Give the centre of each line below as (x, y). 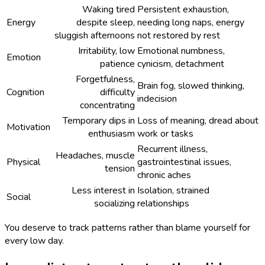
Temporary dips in (99, 120)
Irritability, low (106, 51)
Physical (23, 162)
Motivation (28, 127)
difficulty (117, 92)
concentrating (107, 105)
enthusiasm (112, 133)
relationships (163, 203)
